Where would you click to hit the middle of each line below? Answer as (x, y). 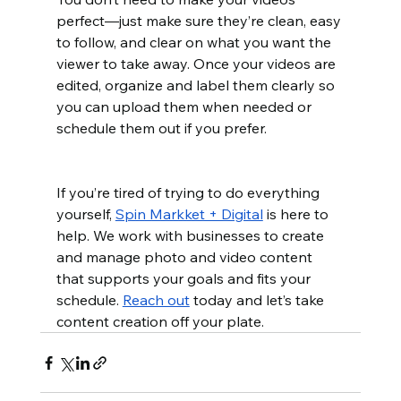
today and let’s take (258, 300)
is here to (297, 214)
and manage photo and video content (186, 257)
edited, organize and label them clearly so (197, 85)
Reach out (156, 300)
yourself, (85, 214)
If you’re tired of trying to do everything (189, 193)
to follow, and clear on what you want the (195, 43)
